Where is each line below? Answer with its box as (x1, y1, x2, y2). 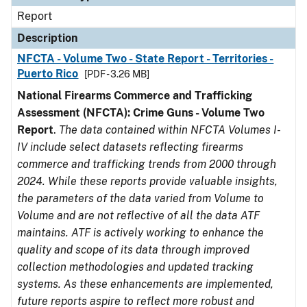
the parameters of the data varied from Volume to (17, 192, 264, 205)
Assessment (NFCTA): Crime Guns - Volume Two (17, 106, 265, 119)
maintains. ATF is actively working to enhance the (17, 226, 264, 239)
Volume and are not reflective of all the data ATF (17, 209, 260, 222)
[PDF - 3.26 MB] (84, 69, 149, 79)
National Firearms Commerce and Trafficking (17, 89, 252, 102)
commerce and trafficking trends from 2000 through (17, 158, 276, 171)
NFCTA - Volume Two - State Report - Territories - (17, 52, 274, 65)
